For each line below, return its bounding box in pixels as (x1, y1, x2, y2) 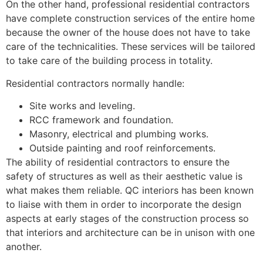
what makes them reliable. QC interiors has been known (6, 184, 254, 197)
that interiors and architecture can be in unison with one (6, 227, 255, 239)
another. (6, 241, 42, 253)
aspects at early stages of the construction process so (6, 213, 249, 225)
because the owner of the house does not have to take (6, 26, 250, 39)
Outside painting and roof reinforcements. (29, 142, 215, 154)
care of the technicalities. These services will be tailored (6, 41, 255, 53)
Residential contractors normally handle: (6, 77, 184, 89)
